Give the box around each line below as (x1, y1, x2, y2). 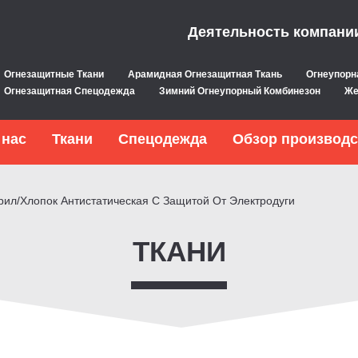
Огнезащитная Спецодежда (4, 86, 135, 97)
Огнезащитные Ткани (4, 69, 104, 80)
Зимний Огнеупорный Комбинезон (159, 86, 320, 97)
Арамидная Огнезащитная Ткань (128, 69, 282, 80)
